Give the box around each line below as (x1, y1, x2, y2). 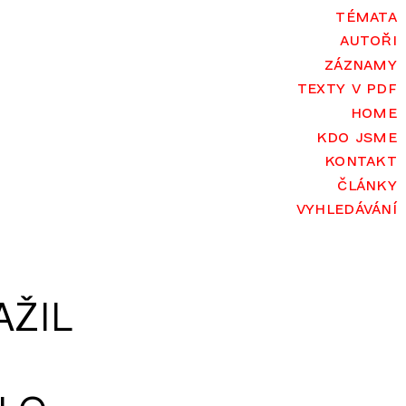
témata (335, 4, 397, 25)
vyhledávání (295, 197, 397, 218)
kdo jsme (315, 124, 397, 146)
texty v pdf (296, 76, 397, 98)
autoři (340, 28, 397, 50)
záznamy (324, 52, 397, 73)
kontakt (324, 149, 397, 170)
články (337, 172, 397, 194)
